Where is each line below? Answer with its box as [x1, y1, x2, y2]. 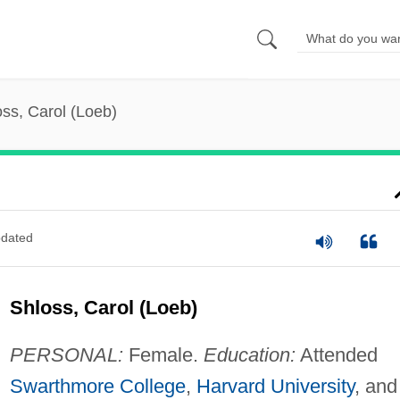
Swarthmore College [9, 374, 186, 397]
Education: [203, 343, 296, 366]
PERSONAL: [9, 343, 123, 366]
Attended [295, 343, 378, 366]
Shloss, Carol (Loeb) [9, 296, 197, 319]
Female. [122, 343, 204, 366]
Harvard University [196, 374, 354, 397]
